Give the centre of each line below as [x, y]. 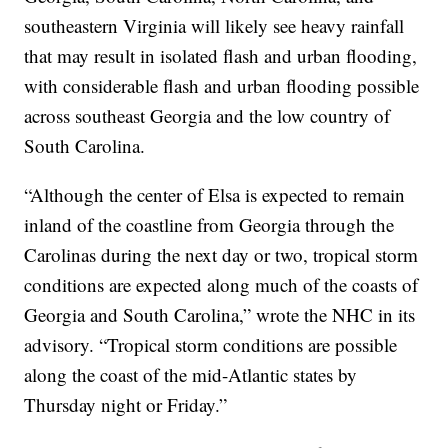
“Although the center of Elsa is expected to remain [215, 194]
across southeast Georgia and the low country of [207, 115]
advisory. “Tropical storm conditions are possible [211, 344]
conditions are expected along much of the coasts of [221, 284]
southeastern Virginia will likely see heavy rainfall [214, 25]
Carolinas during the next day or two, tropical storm [221, 254]
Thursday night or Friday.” [126, 404]
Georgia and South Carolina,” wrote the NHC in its [220, 314]
